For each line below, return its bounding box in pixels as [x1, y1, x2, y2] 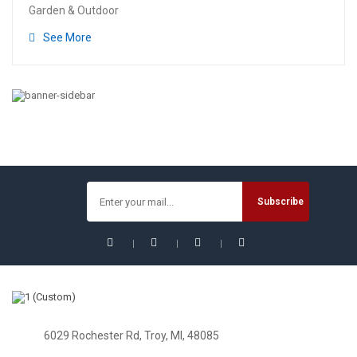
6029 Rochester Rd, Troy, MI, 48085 [44, 328, 219, 342]
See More [43, 31, 92, 44]
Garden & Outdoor [29, 4, 119, 17]
